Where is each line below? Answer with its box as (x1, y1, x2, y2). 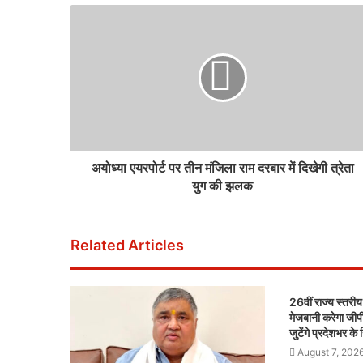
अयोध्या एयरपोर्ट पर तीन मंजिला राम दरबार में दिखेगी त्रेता (91, 160, 354, 176)
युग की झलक (192, 177, 253, 194)
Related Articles (70, 237, 184, 254)
